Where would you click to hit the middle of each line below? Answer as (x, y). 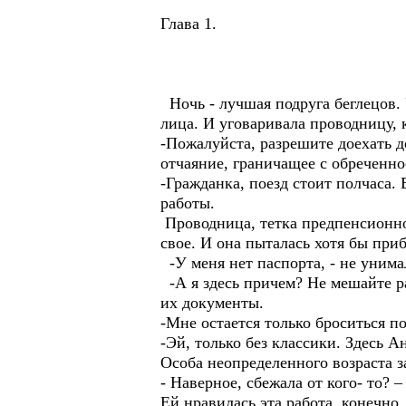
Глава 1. (188, 24)
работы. (188, 203)
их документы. (212, 303)
